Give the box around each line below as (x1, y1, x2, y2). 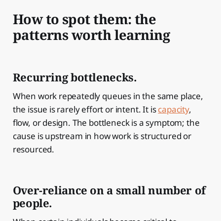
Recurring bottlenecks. (12, 69, 137, 84)
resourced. (12, 143, 55, 155)
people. (12, 195, 53, 210)
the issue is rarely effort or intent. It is (12, 103, 158, 115)
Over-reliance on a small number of (12, 182, 206, 197)
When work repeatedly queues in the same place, (12, 90, 203, 102)
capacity (158, 103, 189, 115)
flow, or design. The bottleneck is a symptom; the (12, 116, 200, 128)
